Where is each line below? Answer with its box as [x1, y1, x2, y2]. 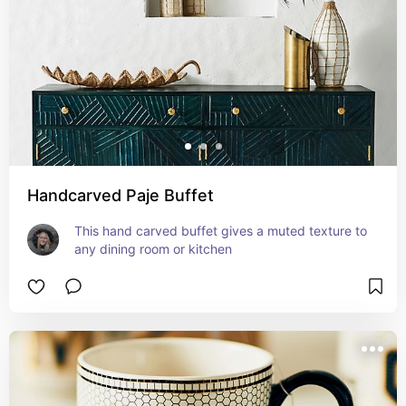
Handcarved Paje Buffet [27, 186, 214, 205]
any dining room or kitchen [74, 241, 232, 256]
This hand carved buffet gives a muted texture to [74, 223, 367, 238]
